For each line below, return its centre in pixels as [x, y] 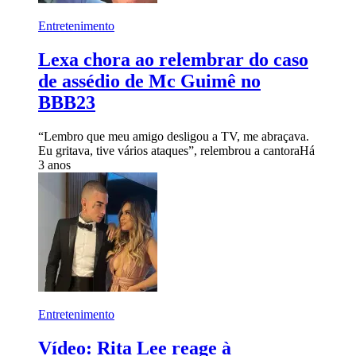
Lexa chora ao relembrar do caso [173, 59]
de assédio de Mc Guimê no [149, 81]
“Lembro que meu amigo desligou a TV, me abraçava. [174, 136]
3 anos [54, 164]
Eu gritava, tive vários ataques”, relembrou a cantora [169, 150]
